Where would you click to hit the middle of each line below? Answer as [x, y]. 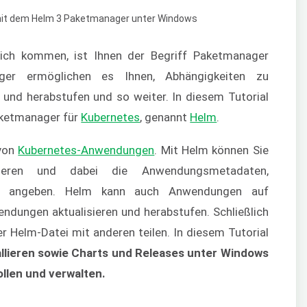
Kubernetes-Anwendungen [86, 150]
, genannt [165, 117]
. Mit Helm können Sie [211, 150]
